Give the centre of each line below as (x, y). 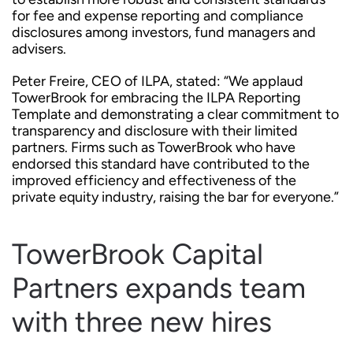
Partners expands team (159, 288)
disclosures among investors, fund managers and (164, 32)
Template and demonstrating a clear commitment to (175, 114)
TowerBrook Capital (137, 254)
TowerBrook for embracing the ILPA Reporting (156, 98)
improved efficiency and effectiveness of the (154, 180)
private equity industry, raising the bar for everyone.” (175, 197)
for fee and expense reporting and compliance (158, 16)
